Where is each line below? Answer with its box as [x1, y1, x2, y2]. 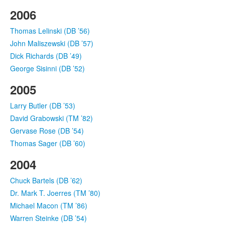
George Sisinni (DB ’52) [10, 63, 85, 73]
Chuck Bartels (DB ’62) [10, 175, 82, 185]
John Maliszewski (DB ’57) [10, 38, 93, 48]
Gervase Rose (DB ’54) [10, 125, 84, 136]
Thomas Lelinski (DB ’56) [10, 25, 90, 36]
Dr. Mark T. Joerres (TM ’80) [10, 187, 100, 198]
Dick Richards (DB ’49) [10, 50, 82, 61]
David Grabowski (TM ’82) [10, 113, 93, 123]
